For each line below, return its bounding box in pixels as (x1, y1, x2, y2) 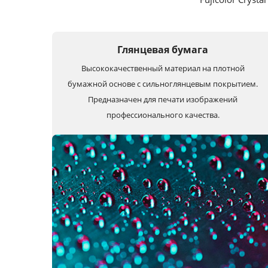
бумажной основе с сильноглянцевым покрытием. (68, 78, 258, 89)
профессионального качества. (106, 109, 220, 120)
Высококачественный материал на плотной (81, 63, 245, 74)
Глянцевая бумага (117, 43, 208, 56)
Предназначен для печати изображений (88, 94, 237, 105)
